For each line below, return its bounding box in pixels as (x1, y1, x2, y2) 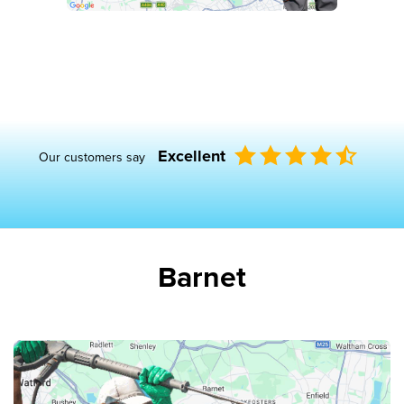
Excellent (157, 145, 225, 166)
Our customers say (38, 149, 149, 165)
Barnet (158, 260, 246, 295)
